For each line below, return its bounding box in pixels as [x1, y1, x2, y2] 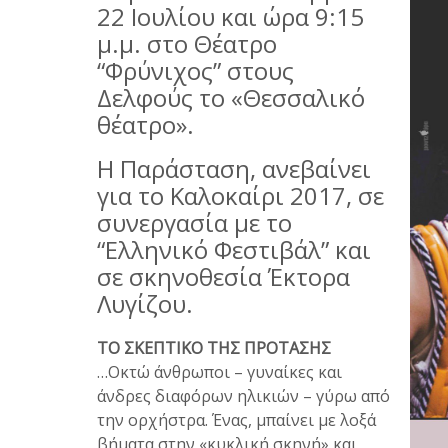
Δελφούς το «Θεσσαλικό [97, 80, 365, 114]
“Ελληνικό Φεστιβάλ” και [97, 232, 371, 266]
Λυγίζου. [97, 286, 193, 320]
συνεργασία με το [97, 205, 292, 239]
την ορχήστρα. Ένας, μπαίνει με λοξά [97, 408, 376, 431]
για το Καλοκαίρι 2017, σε [97, 178, 384, 212]
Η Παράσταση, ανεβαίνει [97, 151, 371, 185]
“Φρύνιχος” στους [97, 53, 294, 87]
